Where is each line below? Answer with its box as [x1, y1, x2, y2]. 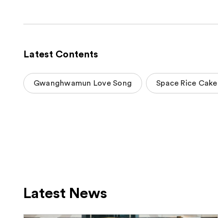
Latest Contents [23, 50, 98, 59]
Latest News [23, 186, 107, 201]
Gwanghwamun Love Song [34, 79, 132, 87]
